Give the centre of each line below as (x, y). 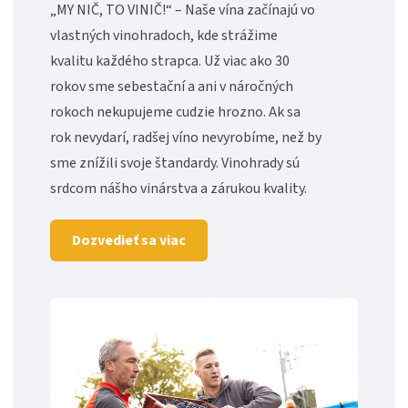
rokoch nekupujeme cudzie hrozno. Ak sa (175, 112)
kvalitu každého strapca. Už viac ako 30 (170, 61)
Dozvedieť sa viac (129, 241)
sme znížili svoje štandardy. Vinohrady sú (175, 163)
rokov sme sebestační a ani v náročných (172, 87)
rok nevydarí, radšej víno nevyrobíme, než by (186, 138)
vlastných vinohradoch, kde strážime (164, 36)
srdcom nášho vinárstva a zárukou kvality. (178, 189)
